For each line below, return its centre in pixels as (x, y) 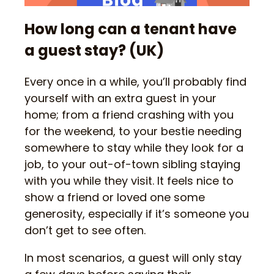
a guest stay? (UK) (94, 51)
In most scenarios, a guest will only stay (133, 257)
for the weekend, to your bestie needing (133, 131)
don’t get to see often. (85, 230)
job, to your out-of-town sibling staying (132, 164)
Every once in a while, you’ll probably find (135, 81)
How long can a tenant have (131, 29)
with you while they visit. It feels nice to (129, 180)
